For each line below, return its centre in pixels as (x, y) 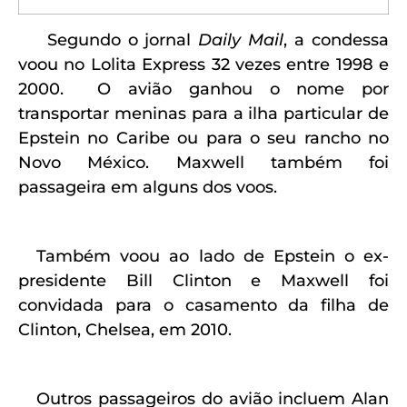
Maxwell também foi (282, 162)
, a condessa (337, 40)
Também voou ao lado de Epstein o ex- (203, 256)
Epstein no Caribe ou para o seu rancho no (203, 138)
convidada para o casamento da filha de (203, 305)
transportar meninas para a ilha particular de (203, 113)
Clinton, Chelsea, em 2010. (125, 329)
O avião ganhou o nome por (226, 89)
